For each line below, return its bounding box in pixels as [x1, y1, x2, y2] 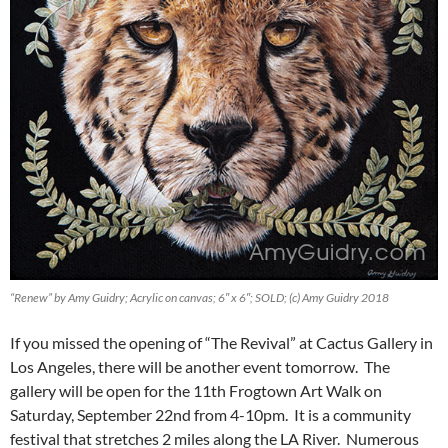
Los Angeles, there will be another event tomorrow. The [10, 356, 390, 376]
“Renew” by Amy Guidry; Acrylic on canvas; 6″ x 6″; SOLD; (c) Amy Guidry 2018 [10, 289, 389, 305]
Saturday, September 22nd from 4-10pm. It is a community [10, 404, 411, 424]
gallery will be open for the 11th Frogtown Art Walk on [10, 380, 382, 400]
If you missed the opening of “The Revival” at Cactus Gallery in [10, 332, 433, 352]
